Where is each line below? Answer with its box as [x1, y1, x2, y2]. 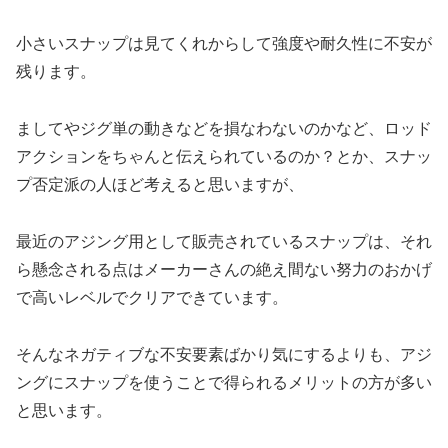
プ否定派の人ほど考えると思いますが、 [16, 176, 304, 194]
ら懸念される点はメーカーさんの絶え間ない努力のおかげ [16, 260, 432, 278]
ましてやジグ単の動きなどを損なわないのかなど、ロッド [16, 120, 432, 138]
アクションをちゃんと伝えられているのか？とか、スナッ [16, 148, 432, 166]
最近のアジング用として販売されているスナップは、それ [16, 232, 432, 250]
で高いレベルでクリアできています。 [16, 288, 288, 306]
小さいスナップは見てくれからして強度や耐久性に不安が [16, 35, 432, 53]
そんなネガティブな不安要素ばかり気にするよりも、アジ [16, 345, 432, 363]
